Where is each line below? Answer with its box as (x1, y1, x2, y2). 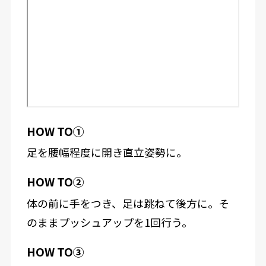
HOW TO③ (26, 243, 84, 259)
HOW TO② (26, 173, 84, 190)
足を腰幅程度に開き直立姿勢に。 (26, 144, 187, 160)
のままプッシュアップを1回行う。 (26, 214, 192, 230)
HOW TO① (26, 122, 84, 139)
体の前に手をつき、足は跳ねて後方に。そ (26, 195, 229, 211)
